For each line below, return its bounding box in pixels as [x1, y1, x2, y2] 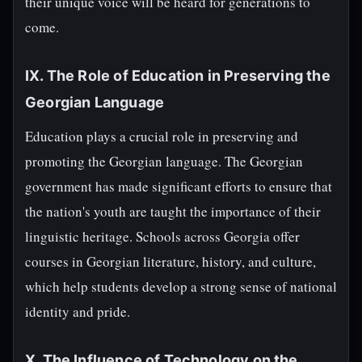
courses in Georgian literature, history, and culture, [25, 252, 316, 271]
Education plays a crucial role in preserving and [25, 127, 298, 145]
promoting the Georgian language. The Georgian [25, 152, 303, 170]
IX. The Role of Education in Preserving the [25, 67, 330, 84]
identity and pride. [25, 302, 130, 321]
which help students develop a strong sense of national [25, 277, 337, 296]
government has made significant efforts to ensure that [25, 177, 332, 196]
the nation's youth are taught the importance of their [25, 202, 321, 221]
